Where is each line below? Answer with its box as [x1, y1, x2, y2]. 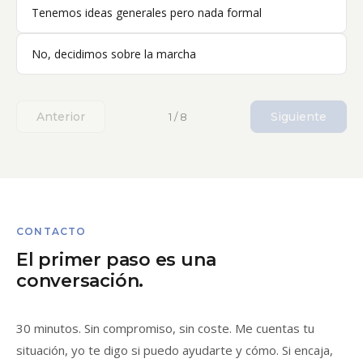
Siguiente [271, 109, 327, 124]
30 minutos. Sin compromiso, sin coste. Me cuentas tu [16, 320, 314, 336]
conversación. [16, 270, 144, 292]
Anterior [36, 109, 85, 124]
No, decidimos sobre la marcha [32, 46, 196, 62]
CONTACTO [16, 225, 87, 237]
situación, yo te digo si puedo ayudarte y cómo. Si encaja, [16, 342, 333, 358]
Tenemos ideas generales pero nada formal [32, 5, 262, 20]
